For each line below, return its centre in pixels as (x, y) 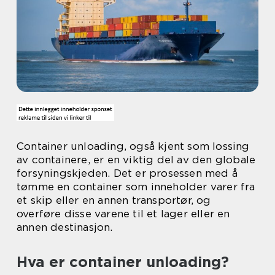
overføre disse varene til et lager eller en (123, 214)
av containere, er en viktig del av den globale (136, 160)
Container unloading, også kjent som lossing (133, 146)
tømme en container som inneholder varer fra (136, 187)
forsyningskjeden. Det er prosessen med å (127, 173)
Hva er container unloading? (123, 262)
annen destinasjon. (65, 227)
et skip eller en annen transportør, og (114, 200)
